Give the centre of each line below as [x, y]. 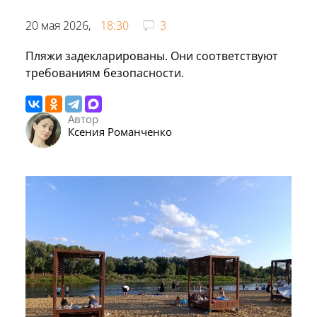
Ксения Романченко [120, 131]
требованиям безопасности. [105, 73]
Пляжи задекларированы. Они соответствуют [152, 56]
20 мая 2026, [59, 25]
